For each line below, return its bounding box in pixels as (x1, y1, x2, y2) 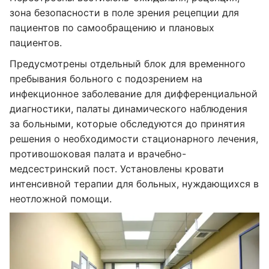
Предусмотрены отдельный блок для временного (10, 58, 246, 70)
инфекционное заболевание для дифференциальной (10, 88, 258, 100)
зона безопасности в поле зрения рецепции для (10, 7, 239, 19)
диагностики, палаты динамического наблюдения (10, 103, 247, 115)
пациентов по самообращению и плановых (10, 22, 214, 34)
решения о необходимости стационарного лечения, (10, 133, 258, 145)
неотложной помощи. (10, 193, 112, 205)
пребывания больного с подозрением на (10, 73, 202, 85)
